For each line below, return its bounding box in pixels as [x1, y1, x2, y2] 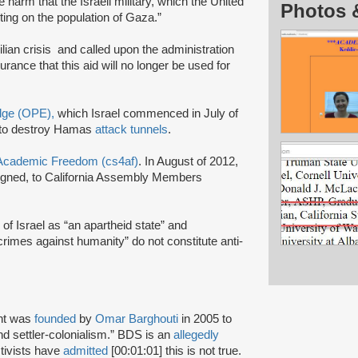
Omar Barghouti [95, 312, 178, 325]
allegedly [173, 328, 219, 341]
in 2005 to [178, 312, 232, 325]
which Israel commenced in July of [58, 106, 238, 120]
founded [34, 312, 76, 325]
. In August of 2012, [138, 154, 238, 168]
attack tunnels [95, 122, 168, 136]
